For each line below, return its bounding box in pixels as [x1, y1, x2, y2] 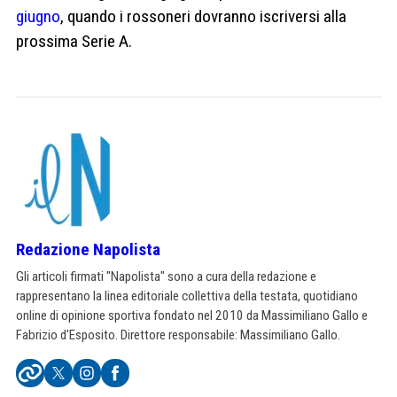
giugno [16, 5, 60, 27]
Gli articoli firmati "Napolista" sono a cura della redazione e [16, 268, 316, 284]
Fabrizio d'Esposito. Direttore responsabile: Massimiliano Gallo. [16, 326, 340, 343]
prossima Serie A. [16, 30, 132, 51]
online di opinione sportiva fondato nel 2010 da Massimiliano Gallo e [16, 307, 368, 323]
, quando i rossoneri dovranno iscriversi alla [60, 5, 346, 27]
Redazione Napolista [16, 238, 160, 260]
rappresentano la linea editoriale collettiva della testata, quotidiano [16, 287, 358, 304]
